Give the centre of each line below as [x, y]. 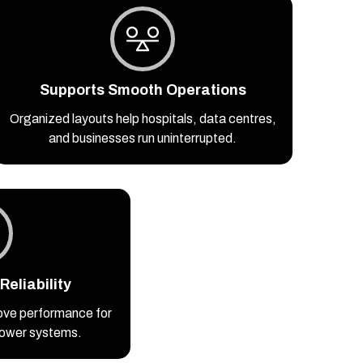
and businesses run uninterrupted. [143, 139]
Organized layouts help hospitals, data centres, [143, 119]
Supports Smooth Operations [143, 90]
